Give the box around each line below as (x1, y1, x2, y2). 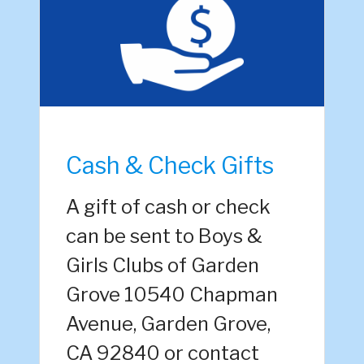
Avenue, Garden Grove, (66, 312, 271, 336)
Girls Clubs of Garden (66, 253, 259, 278)
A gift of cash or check (66, 195, 271, 219)
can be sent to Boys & (66, 224, 262, 249)
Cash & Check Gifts (66, 151, 274, 180)
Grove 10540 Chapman (66, 283, 278, 307)
